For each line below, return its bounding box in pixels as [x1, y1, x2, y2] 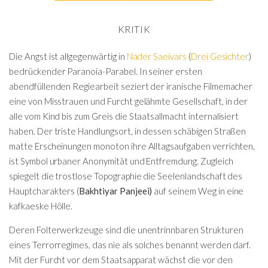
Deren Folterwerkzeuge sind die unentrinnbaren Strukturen [9, 224, 243, 235]
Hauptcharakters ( [9, 185, 80, 196]
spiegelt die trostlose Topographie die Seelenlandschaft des [9, 170, 243, 181]
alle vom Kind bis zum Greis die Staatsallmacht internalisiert [9, 110, 239, 121]
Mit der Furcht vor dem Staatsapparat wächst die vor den [9, 254, 233, 265]
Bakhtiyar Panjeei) [79, 185, 153, 196]
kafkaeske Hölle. [9, 200, 73, 211]
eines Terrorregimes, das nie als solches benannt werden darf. [9, 239, 251, 250]
